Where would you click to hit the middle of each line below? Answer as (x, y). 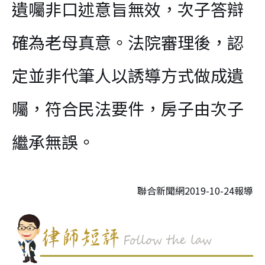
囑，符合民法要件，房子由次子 (128, 108)
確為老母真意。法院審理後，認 (128, 42)
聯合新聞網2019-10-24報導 (195, 191)
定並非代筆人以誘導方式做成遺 (128, 75)
